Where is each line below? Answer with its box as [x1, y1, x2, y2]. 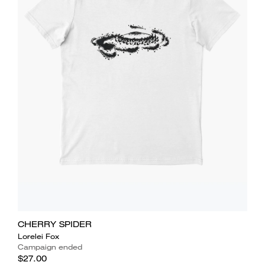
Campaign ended [17, 241, 82, 252]
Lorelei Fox [17, 231, 59, 241]
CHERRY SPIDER [17, 218, 92, 230]
